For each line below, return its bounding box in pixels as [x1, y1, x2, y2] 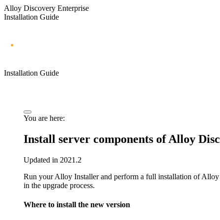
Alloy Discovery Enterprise [4, 4, 89, 12]
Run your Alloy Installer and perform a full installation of [24, 172, 201, 181]
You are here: [24, 113, 65, 122]
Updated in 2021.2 [24, 155, 82, 164]
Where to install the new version [24, 200, 130, 209]
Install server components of [24, 132, 168, 145]
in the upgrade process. [24, 181, 95, 190]
